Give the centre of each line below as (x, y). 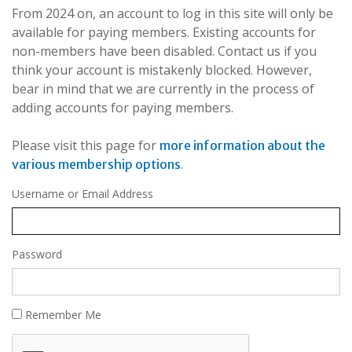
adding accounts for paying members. (123, 108)
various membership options (96, 165)
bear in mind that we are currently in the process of (163, 89)
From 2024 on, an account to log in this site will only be (172, 14)
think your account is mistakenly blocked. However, (162, 70)
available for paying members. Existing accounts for (164, 33)
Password (37, 255)
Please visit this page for (86, 146)
